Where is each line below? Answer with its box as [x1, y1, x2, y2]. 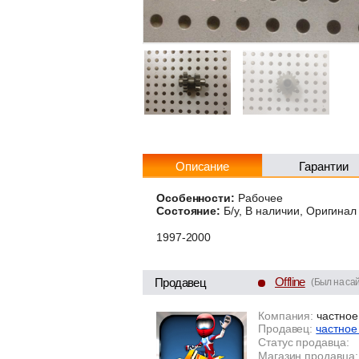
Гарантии [299, 159, 349, 173]
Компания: [257, 309, 314, 322]
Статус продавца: [257, 335, 350, 349]
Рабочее [235, 191, 283, 204]
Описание [175, 159, 230, 173]
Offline [275, 274, 305, 288]
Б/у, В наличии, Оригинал [220, 204, 357, 218]
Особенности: [155, 191, 236, 204]
